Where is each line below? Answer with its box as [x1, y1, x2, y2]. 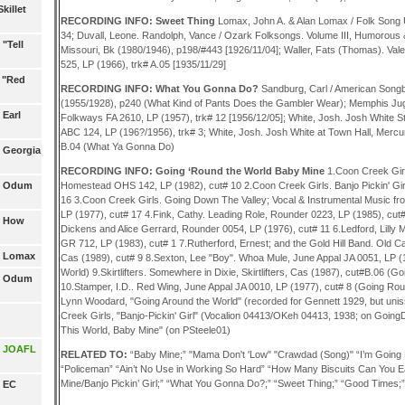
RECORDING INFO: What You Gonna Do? [60, 83, 261, 95]
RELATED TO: [60, 349, 130, 361]
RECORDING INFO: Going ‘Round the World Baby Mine [60, 165, 327, 177]
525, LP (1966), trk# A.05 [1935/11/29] [60, 58, 226, 70]
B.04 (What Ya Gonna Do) [60, 141, 174, 153]
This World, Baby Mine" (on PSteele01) [60, 325, 231, 336]
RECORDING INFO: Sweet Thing [60, 14, 218, 26]
